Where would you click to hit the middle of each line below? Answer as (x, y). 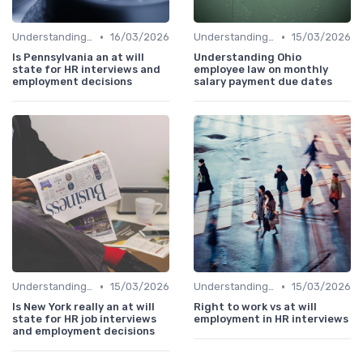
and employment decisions (83, 331)
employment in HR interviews (271, 319)
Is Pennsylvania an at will (78, 58)
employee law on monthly (261, 70)
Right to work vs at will (255, 307)
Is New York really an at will (83, 307)
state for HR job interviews (84, 319)
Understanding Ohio (248, 58)
